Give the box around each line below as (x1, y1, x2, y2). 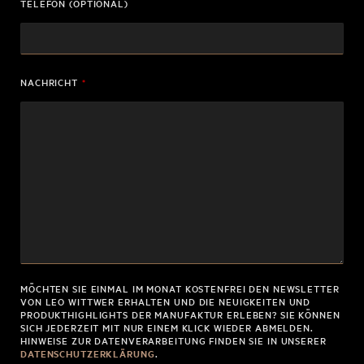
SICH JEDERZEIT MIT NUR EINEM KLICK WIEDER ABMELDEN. (20, 321, 314, 335)
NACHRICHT (20, 76, 78, 89)
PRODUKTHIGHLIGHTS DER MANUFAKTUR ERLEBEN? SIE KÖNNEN (20, 308, 340, 322)
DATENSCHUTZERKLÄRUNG (20, 347, 155, 361)
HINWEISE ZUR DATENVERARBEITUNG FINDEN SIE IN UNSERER (20, 334, 327, 348)
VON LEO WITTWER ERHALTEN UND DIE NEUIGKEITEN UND (20, 295, 311, 309)
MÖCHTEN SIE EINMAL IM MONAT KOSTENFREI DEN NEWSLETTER (20, 282, 340, 296)
